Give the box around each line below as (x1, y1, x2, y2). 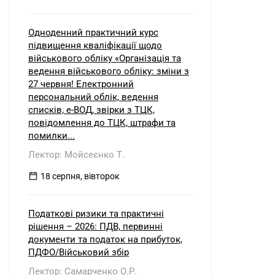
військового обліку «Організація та (28, 53, 181, 64)
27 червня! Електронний (28, 79, 134, 90)
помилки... (28, 130, 75, 141)
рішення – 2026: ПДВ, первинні (28, 221, 163, 232)
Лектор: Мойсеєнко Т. (28, 149, 125, 160)
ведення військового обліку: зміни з (28, 66, 189, 77)
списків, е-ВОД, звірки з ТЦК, (28, 104, 155, 115)
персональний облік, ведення (28, 91, 158, 103)
